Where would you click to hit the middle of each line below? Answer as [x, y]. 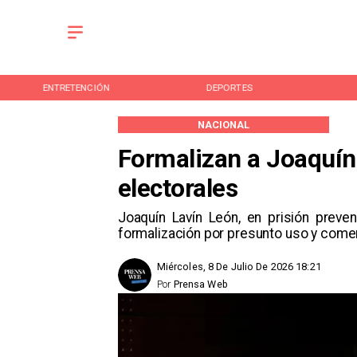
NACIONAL [224, 124]
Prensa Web [200, 284]
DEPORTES [87, 87]
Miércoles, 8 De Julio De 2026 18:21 [239, 267]
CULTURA [241, 87]
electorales [178, 188]
